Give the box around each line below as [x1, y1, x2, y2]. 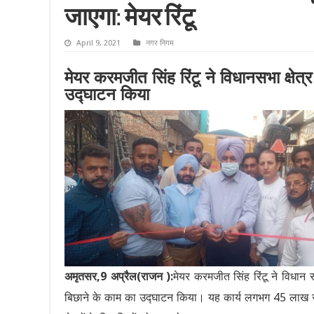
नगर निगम [146, 39, 174, 48]
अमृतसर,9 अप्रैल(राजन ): [64, 269, 174, 283]
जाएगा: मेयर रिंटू [64, 7, 195, 32]
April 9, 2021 [76, 39, 121, 48]
